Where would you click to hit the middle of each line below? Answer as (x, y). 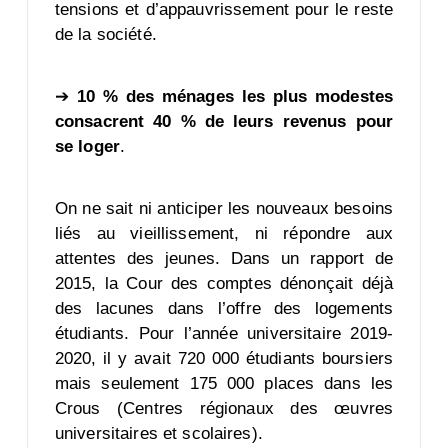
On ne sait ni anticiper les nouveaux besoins (224, 209)
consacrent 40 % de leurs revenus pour (224, 122)
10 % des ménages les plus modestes (231, 97)
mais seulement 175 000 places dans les (224, 384)
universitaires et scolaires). (161, 434)
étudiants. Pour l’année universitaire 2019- (224, 334)
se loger (87, 147)
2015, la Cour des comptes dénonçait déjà (224, 284)
